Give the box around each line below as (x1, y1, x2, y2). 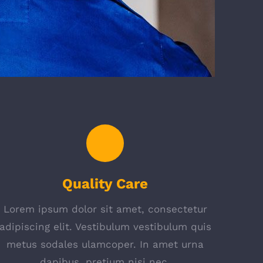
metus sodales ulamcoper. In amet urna (6, 238, 204, 250)
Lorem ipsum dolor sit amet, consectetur (3, 203, 207, 215)
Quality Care (62, 176, 149, 192)
